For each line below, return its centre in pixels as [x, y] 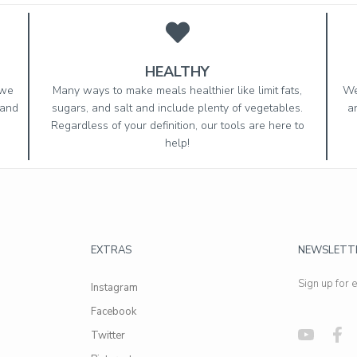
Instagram [114, 287]
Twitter [108, 335]
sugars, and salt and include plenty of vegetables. [178, 108]
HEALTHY [178, 71]
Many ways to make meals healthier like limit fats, [178, 90]
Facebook [113, 311]
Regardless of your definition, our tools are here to [177, 125]
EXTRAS [111, 250]
